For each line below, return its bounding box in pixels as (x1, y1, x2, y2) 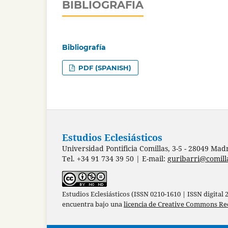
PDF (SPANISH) (76, 64, 132, 72)
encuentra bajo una (62, 200, 124, 209)
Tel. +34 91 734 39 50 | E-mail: (62, 154, 167, 164)
